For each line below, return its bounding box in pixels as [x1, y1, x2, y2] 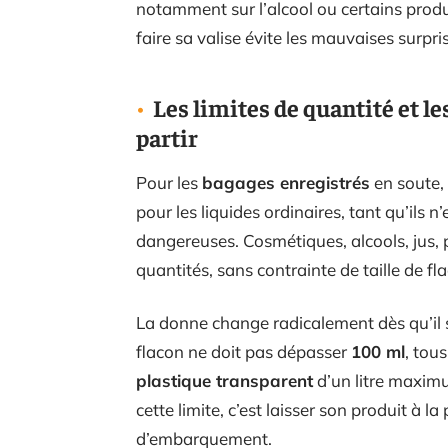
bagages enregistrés [202, 171, 370, 193]
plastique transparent [136, 369, 313, 391]
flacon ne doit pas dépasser [136, 340, 351, 362]
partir [136, 121, 198, 152]
